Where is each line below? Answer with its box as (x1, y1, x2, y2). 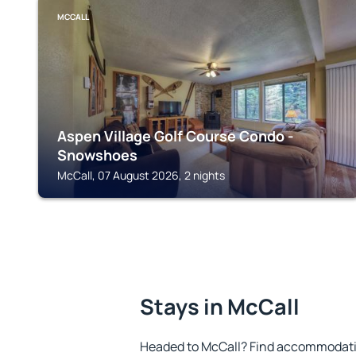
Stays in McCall (140, 292, 300, 321)
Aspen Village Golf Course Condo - (57, 126, 294, 145)
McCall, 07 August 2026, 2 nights (57, 168, 225, 183)
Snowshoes (57, 145, 137, 164)
